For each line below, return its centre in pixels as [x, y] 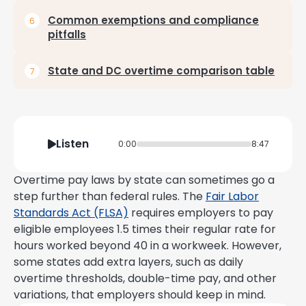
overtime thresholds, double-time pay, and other [145, 278]
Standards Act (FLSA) [71, 213]
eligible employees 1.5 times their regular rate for [145, 229]
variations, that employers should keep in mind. [140, 295]
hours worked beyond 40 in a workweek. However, [148, 246]
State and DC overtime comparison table [161, 71]
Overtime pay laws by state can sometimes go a [144, 180]
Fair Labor [232, 196]
